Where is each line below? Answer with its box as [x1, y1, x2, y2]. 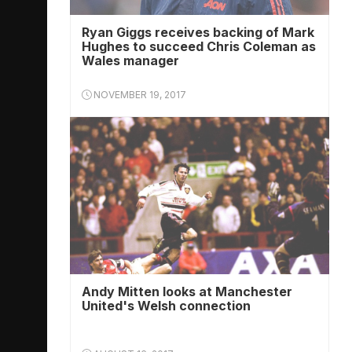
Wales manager [82, 53, 179, 68]
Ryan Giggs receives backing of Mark [82, 24, 314, 40]
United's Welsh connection [82, 298, 251, 313]
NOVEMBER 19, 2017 [91, 89, 186, 101]
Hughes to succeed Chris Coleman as [82, 38, 316, 54]
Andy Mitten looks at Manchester [82, 284, 292, 299]
